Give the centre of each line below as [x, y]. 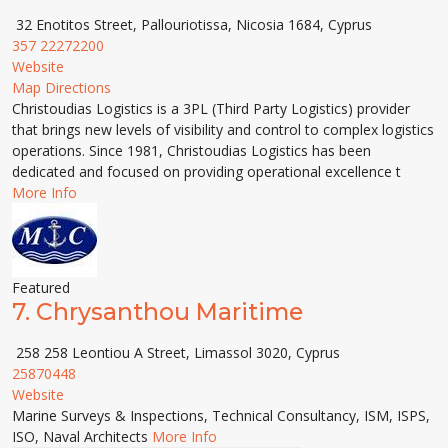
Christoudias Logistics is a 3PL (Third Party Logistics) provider [211, 108]
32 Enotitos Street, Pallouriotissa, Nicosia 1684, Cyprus [192, 24]
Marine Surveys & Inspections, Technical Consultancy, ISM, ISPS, [221, 415]
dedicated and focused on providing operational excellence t [206, 171]
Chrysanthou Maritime [169, 311]
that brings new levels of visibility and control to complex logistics [223, 129]
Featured [41, 287]
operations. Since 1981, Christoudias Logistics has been [191, 150]
